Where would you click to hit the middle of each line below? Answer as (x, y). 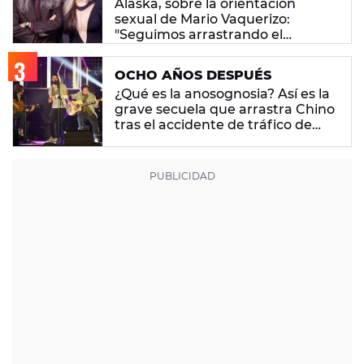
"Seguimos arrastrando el (199, 35)
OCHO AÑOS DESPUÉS (193, 76)
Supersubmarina (171, 141)
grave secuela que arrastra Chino (225, 110)
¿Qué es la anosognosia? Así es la (222, 94)
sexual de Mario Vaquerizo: (202, 19)
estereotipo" (155, 50)
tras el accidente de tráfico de (213, 125)
